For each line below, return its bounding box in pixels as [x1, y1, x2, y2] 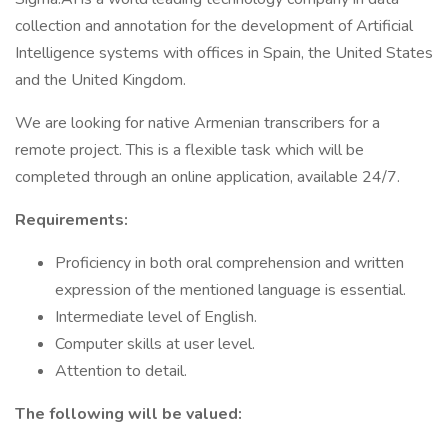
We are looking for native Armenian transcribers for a [15, 112, 380, 134]
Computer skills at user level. [55, 333, 255, 355]
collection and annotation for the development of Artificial [15, 15, 413, 37]
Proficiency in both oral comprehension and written [55, 252, 404, 274]
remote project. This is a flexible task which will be [15, 139, 364, 161]
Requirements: [15, 209, 128, 231]
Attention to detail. [55, 360, 187, 382]
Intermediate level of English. [55, 306, 257, 328]
